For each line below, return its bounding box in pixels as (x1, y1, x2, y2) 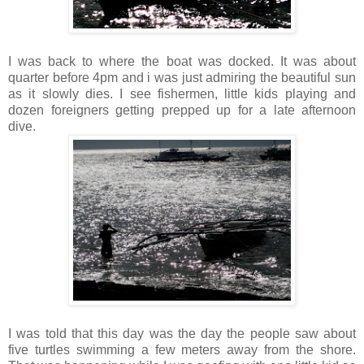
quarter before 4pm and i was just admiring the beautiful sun (8, 70, 356, 84)
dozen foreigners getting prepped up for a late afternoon (8, 102, 356, 117)
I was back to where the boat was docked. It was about (8, 54, 356, 68)
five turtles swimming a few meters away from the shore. (8, 342, 356, 357)
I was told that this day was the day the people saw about (8, 326, 356, 340)
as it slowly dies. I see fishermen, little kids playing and (8, 86, 356, 101)
